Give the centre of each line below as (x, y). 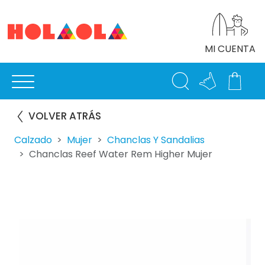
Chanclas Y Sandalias (156, 140)
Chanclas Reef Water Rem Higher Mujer (121, 154)
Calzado (33, 140)
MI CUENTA (230, 49)
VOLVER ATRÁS (65, 116)
